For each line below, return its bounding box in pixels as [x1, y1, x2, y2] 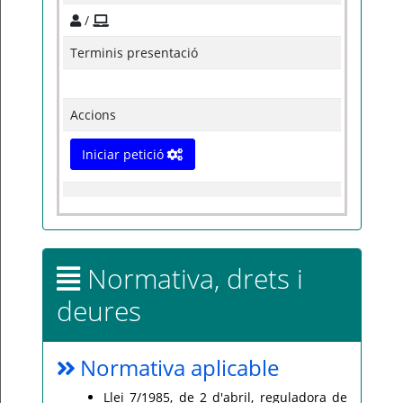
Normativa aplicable [80, 353, 279, 382]
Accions [70, 106, 116, 123]
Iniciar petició [82, 146, 167, 163]
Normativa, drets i [80, 260, 303, 297]
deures [57, 292, 141, 329]
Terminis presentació [70, 44, 198, 61]
